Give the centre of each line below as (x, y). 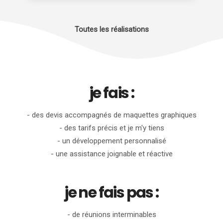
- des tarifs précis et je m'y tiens (111, 128)
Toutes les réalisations (111, 29)
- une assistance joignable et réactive (111, 154)
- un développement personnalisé (111, 141)
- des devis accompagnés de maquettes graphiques (111, 115)
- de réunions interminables (111, 215)
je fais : (111, 93)
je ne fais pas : (111, 193)
